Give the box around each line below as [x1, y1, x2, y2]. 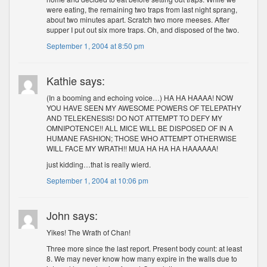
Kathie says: [46, 73, 105, 88]
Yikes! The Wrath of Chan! [46, 227, 131, 237]
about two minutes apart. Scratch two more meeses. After [46, 14, 230, 24]
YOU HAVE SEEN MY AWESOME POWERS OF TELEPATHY [46, 103, 242, 113]
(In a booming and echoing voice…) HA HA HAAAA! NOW [46, 92, 234, 103]
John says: [46, 207, 98, 223]
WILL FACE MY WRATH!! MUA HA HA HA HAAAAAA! [46, 143, 219, 153]
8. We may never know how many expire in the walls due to [46, 253, 238, 263]
